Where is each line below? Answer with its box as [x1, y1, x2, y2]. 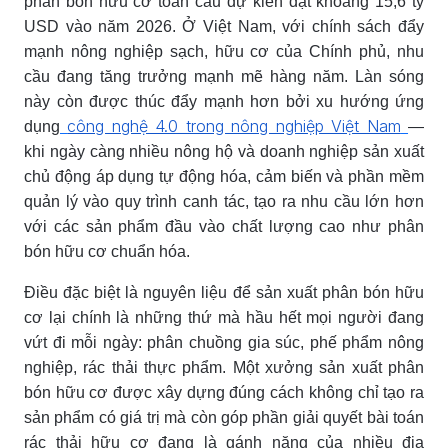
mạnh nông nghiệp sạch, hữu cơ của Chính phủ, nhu [24, 42, 424, 60]
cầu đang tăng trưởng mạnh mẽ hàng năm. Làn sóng [24, 67, 424, 85]
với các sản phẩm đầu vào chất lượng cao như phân [24, 217, 424, 235]
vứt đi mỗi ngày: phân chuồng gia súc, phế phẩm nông [24, 333, 424, 351]
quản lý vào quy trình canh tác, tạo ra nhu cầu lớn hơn [24, 192, 424, 210]
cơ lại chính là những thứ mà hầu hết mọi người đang [24, 308, 424, 326]
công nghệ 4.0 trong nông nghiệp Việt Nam [67, 115, 401, 136]
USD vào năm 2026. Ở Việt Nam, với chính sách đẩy [24, 17, 424, 35]
